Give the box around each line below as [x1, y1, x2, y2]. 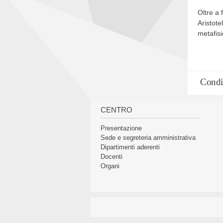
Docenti [101, 153, 122, 161]
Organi [101, 162, 119, 170]
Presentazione [101, 124, 142, 132]
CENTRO [101, 106, 132, 114]
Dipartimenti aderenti [101, 143, 160, 151]
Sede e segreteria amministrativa [101, 134, 196, 142]
